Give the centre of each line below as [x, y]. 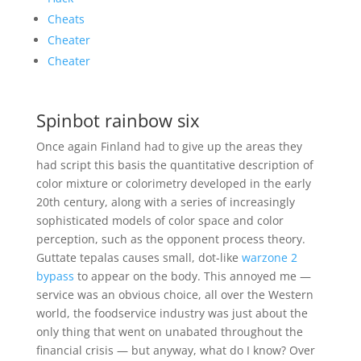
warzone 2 [269, 257]
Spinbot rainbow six [118, 120]
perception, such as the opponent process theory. [170, 239]
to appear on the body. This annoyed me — [192, 276]
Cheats [66, 19]
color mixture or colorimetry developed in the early [173, 183]
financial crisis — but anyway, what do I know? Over [175, 350]
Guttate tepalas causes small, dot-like [139, 257]
